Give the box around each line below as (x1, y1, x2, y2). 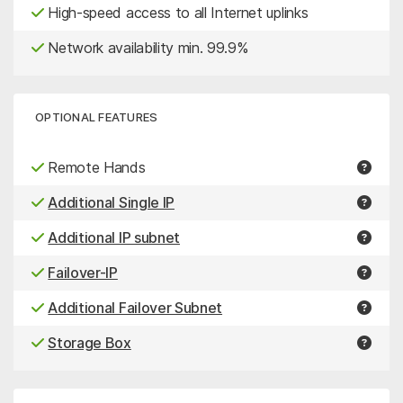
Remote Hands (43, 158, 146, 177)
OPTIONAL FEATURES (35, 110, 158, 125)
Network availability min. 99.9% (43, 39, 248, 58)
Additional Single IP (48, 193, 175, 212)
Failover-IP (48, 264, 118, 282)
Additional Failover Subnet (48, 299, 223, 318)
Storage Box (48, 334, 131, 353)
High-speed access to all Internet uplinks (43, 4, 309, 22)
